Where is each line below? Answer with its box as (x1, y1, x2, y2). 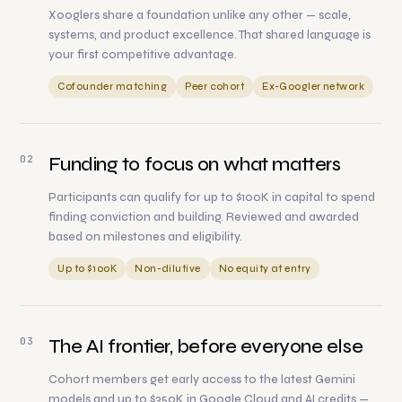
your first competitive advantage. (48, 48, 238, 63)
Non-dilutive (135, 263, 201, 275)
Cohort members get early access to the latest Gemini (48, 372, 356, 388)
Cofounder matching (57, 81, 168, 93)
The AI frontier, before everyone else (48, 335, 363, 359)
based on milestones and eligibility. (48, 230, 243, 245)
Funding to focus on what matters (48, 153, 341, 177)
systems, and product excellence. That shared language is (48, 28, 371, 43)
